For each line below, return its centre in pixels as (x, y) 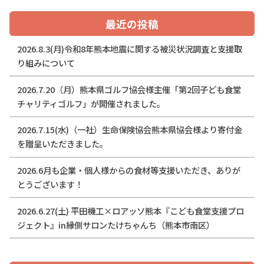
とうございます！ (50, 184)
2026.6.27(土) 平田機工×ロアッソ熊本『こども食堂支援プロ (130, 211)
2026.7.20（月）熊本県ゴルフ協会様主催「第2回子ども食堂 (129, 89)
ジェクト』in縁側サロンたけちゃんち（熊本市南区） (115, 225)
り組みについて (46, 63)
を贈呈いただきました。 (66, 144)
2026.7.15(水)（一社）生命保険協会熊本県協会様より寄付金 (129, 130)
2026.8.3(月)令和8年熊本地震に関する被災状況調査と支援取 (129, 49)
